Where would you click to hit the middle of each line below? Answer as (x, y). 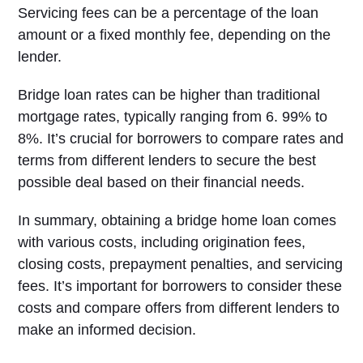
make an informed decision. (107, 330)
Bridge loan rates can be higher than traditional (169, 95)
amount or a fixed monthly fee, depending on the (175, 35)
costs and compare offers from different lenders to (179, 308)
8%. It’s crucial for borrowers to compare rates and (181, 139)
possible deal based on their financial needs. (162, 182)
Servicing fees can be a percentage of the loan (169, 13)
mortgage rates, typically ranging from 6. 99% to (173, 117)
